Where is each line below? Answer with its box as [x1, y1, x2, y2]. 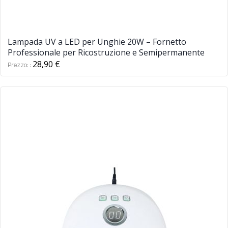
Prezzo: [8, 60, 30, 69]
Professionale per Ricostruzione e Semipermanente [8, 46, 205, 58]
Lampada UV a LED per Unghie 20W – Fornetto [8, 36, 186, 47]
